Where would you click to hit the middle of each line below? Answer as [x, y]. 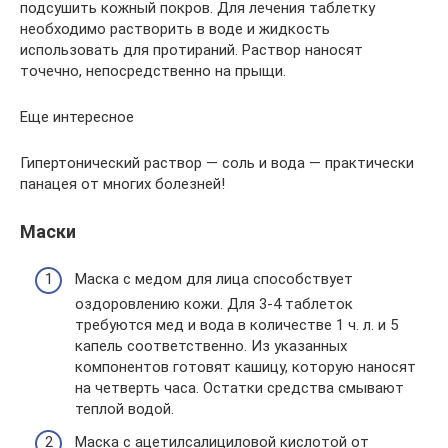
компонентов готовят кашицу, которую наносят [245, 366]
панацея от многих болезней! [122, 184]
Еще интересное [77, 117]
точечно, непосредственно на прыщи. [153, 71]
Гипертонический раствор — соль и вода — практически [217, 163]
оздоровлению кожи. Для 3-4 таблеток [214, 303]
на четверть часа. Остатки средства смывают [239, 387]
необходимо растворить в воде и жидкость [175, 29]
